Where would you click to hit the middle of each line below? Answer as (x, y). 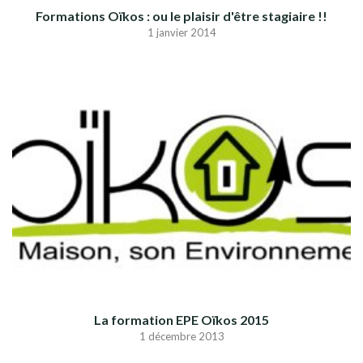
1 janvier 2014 (181, 33)
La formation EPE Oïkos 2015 (181, 320)
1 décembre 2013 (181, 337)
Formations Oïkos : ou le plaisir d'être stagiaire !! (181, 16)
